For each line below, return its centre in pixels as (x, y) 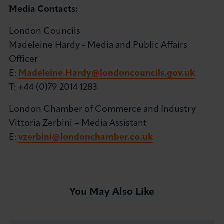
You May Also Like (112, 192)
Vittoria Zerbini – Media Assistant (78, 124)
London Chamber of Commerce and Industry (103, 110)
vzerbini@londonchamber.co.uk (86, 138)
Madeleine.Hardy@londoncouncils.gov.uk (107, 74)
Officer (24, 60)
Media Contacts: (44, 10)
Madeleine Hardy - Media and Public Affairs (98, 46)
